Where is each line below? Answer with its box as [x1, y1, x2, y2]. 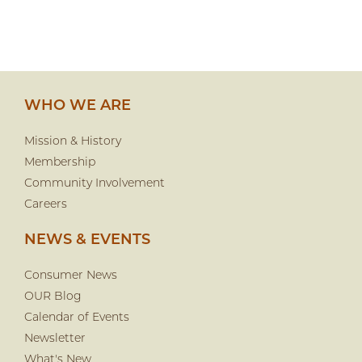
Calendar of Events [24, 312, 129, 324]
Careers [24, 199, 67, 211]
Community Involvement [24, 178, 165, 190]
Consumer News [24, 270, 117, 282]
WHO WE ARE [24, 99, 131, 114]
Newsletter [24, 333, 86, 345]
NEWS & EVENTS [24, 233, 150, 248]
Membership [24, 157, 95, 169]
